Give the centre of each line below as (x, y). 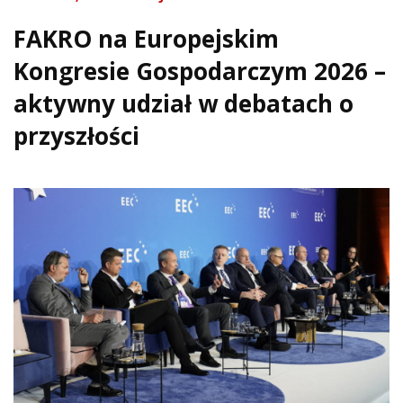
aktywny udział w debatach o (184, 103)
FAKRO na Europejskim (146, 38)
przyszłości (76, 135)
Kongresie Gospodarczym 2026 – (200, 71)
